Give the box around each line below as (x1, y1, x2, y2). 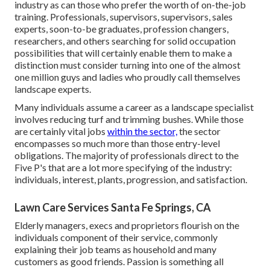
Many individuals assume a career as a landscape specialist (14, 101, 254, 113)
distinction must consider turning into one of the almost (14, 59, 240, 71)
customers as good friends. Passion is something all (14, 256, 224, 268)
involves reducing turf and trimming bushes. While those (14, 113, 243, 125)
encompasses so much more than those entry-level (14, 137, 220, 149)
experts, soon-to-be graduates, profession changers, (14, 23, 228, 35)
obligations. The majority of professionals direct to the (14, 149, 239, 162)
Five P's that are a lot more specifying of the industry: (14, 162, 232, 174)
